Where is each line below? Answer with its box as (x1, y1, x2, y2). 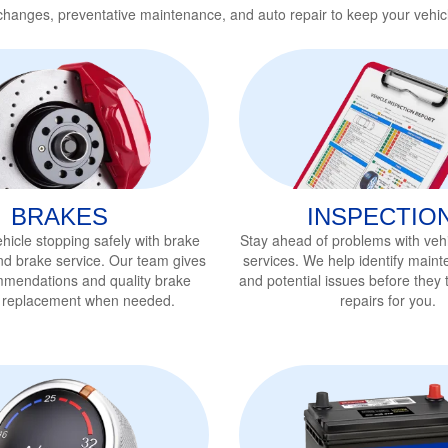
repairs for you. (340, 289, 437, 310)
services (243, 249, 296, 270)
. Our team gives (101, 249, 207, 270)
